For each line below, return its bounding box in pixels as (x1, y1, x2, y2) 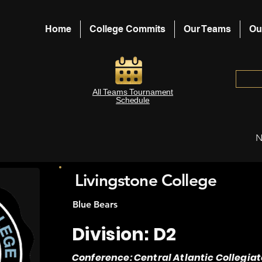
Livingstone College (75, 170, 217, 190)
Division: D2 (72, 222, 177, 247)
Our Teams (184, 23, 231, 35)
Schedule (116, 95, 150, 105)
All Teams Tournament (92, 87, 174, 96)
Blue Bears (73, 199, 118, 210)
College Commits (89, 23, 166, 35)
